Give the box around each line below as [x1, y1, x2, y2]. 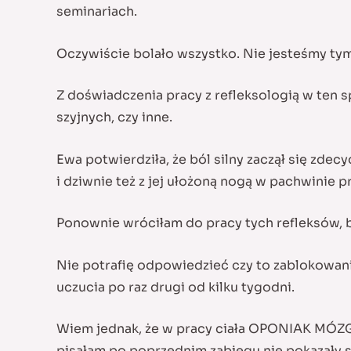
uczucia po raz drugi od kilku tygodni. [56, 278, 295, 295]
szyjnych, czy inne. [56, 109, 172, 126]
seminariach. [56, 2, 137, 20]
